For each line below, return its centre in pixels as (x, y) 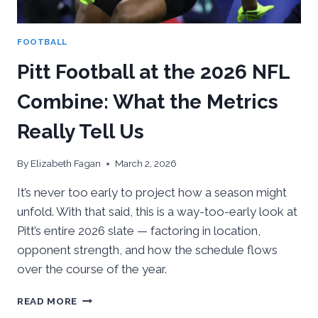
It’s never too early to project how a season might (152, 193)
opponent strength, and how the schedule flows (147, 250)
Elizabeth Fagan (66, 164)
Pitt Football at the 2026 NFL (153, 72)
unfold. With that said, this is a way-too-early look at (157, 212)
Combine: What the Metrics (148, 102)
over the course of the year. (92, 269)
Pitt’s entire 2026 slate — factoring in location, (139, 231)
